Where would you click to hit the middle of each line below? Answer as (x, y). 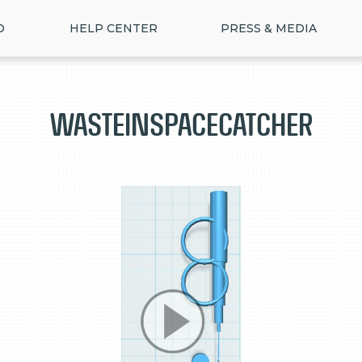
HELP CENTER (114, 28)
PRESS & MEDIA (269, 28)
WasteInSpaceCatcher (181, 125)
